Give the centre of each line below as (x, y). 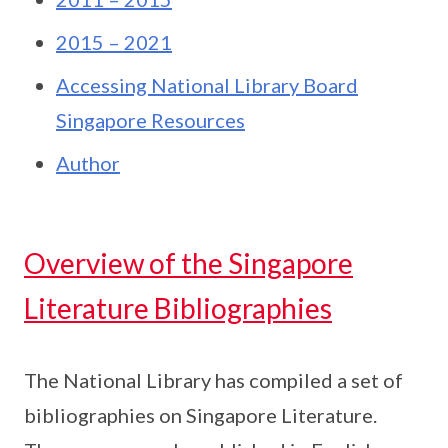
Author (88, 163)
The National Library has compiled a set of (213, 380)
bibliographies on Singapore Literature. (200, 415)
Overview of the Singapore (188, 263)
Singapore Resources (150, 120)
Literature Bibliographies (178, 308)
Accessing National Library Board (207, 85)
